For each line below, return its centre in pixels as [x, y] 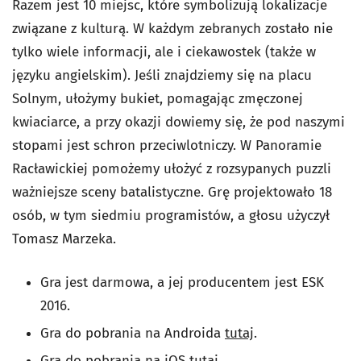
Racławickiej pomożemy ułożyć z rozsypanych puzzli [172, 168]
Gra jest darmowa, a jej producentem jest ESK [182, 282]
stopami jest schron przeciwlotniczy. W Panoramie [167, 145]
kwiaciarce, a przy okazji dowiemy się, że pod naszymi [178, 122]
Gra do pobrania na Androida [133, 333]
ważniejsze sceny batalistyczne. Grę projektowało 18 [172, 192]
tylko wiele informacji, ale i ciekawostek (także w [164, 52]
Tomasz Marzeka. [64, 239]
